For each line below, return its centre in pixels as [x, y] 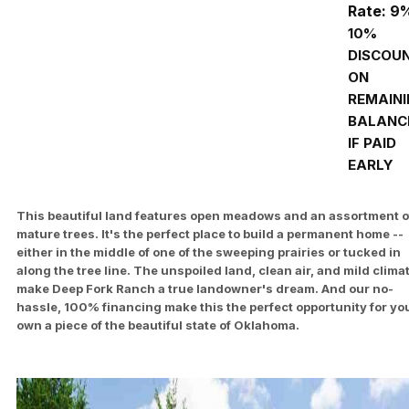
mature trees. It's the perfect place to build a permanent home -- [210, 233]
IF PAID [372, 142]
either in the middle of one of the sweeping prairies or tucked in [209, 252]
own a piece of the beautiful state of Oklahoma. [158, 325]
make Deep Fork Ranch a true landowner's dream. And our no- [205, 288]
